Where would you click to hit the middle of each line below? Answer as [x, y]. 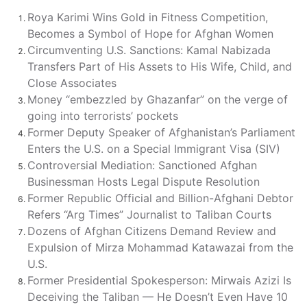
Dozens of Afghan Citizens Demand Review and [152, 231]
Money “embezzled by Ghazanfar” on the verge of [158, 99]
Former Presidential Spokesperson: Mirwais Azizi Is [159, 280]
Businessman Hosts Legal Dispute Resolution [144, 182]
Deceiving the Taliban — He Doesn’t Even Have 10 [158, 297]
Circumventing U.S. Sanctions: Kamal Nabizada [149, 50]
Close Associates [72, 83]
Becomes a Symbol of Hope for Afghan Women [150, 34]
